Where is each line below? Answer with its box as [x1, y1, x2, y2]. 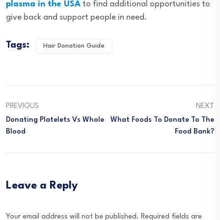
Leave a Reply [6, 180, 78, 191]
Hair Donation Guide [43, 43, 105, 49]
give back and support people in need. [6, 13, 147, 22]
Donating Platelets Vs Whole [6, 116, 104, 124]
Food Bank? [175, 128, 214, 136]
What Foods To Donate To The [110, 116, 214, 124]
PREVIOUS [6, 103, 39, 110]
